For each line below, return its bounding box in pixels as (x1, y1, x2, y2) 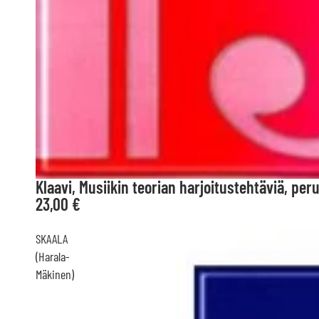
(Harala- (36, 249, 70, 265)
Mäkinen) (36, 266, 74, 283)
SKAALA (36, 231, 68, 247)
